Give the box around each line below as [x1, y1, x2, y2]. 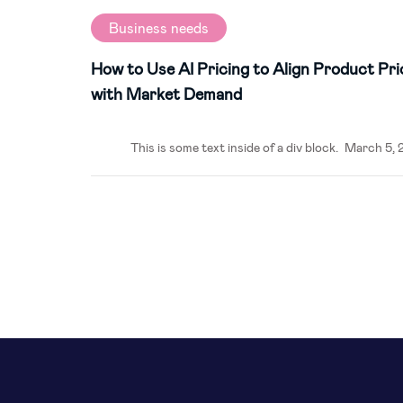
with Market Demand [90, 84, 242, 103]
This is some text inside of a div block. [130, 139, 338, 155]
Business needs [108, 19, 209, 36]
